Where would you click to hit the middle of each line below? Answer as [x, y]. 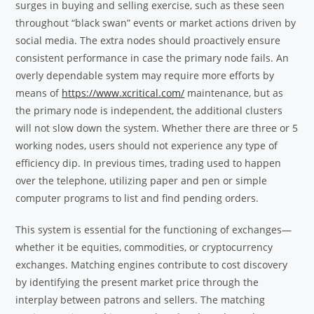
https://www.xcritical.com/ [123, 93]
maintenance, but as [234, 93]
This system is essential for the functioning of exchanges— [154, 230]
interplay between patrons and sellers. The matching [141, 300]
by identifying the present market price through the [137, 282]
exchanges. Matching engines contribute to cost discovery [152, 265]
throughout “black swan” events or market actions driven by [156, 23]
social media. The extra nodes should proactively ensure [148, 41]
